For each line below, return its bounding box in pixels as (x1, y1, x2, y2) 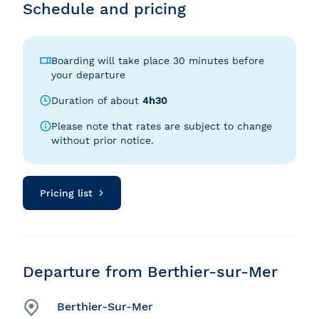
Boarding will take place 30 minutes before (51, 55, 264, 67)
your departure (51, 69, 125, 81)
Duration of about (51, 95, 142, 107)
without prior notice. (51, 135, 154, 147)
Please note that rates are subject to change (51, 120, 272, 132)
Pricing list (40, 187, 93, 199)
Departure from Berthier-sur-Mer (23, 263, 278, 281)
